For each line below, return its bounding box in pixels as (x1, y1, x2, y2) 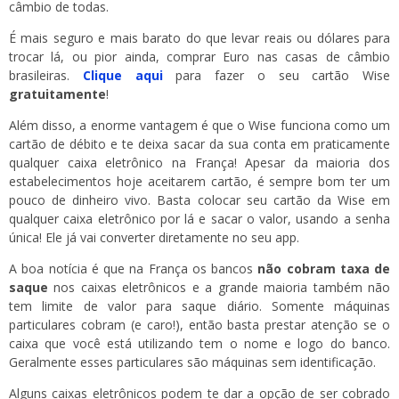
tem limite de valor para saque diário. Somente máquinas (9, 297, 390, 315)
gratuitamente (9, 85, 106, 103)
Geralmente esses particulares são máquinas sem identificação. (9, 354, 376, 371)
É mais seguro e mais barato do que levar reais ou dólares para (9, 29, 390, 47)
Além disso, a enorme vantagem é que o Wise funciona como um (9, 117, 390, 134)
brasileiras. (9, 67, 83, 85)
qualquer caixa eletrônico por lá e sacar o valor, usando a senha (9, 210, 390, 228)
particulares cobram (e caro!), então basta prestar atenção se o (9, 316, 390, 334)
